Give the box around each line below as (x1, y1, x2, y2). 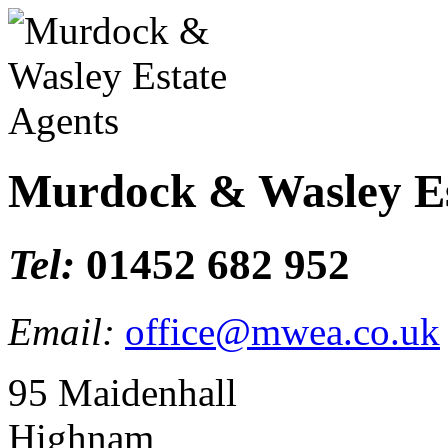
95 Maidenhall (8, 370, 237, 414)
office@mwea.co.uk (125, 309, 440, 353)
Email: (8, 309, 125, 353)
